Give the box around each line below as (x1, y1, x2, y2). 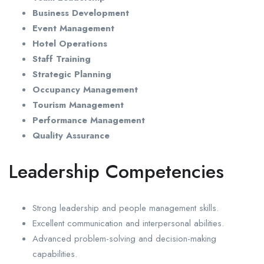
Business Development (32, 6, 129, 20)
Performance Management (32, 114, 145, 127)
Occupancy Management (32, 83, 138, 97)
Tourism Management (32, 98, 124, 112)
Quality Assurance (32, 129, 110, 143)
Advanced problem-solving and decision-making (32, 232, 216, 246)
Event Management (32, 22, 114, 35)
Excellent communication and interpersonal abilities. (32, 217, 224, 230)
